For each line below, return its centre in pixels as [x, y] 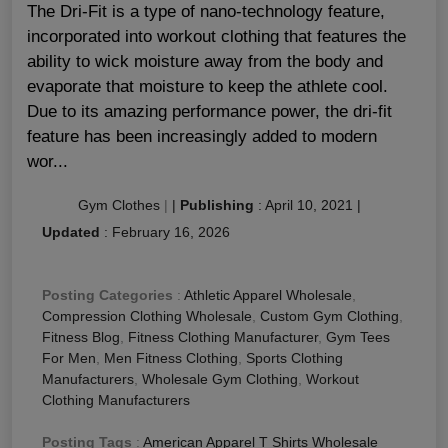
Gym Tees [358, 337]
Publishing [217, 205]
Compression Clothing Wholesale [147, 316]
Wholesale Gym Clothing [220, 379]
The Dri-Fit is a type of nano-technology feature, [206, 12]
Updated [71, 232]
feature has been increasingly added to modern [202, 137]
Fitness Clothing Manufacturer [223, 337]
